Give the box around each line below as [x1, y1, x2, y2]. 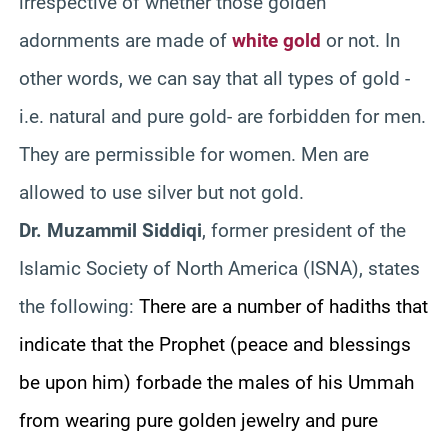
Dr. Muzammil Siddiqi [19, 218, 202, 242]
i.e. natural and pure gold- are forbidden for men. [19, 104, 426, 128]
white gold [232, 28, 321, 52]
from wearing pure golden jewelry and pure [19, 408, 378, 432]
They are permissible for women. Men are [19, 142, 369, 166]
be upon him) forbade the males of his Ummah [19, 370, 414, 394]
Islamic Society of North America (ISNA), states [19, 256, 420, 280]
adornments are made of [19, 28, 232, 52]
